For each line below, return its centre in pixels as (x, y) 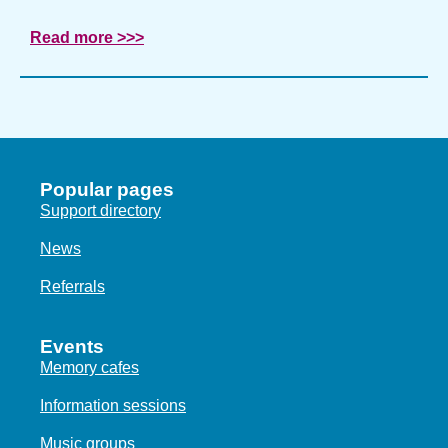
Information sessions (113, 405)
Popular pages (107, 189)
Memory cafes (89, 367)
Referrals (72, 286)
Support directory (100, 210)
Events (72, 346)
